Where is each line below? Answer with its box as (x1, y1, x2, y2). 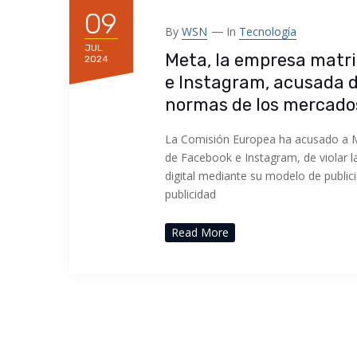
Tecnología (239, 24, 296, 39)
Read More (171, 225, 229, 240)
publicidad (165, 186, 216, 202)
